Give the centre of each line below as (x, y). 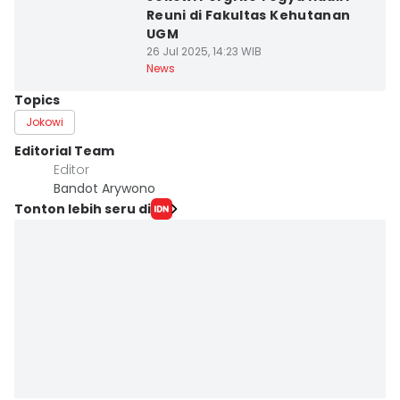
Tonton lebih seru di (83, 208)
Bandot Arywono (104, 188)
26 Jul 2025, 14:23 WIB (204, 51)
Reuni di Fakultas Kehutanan (248, 15)
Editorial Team (64, 151)
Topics (37, 100)
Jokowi (45, 122)
